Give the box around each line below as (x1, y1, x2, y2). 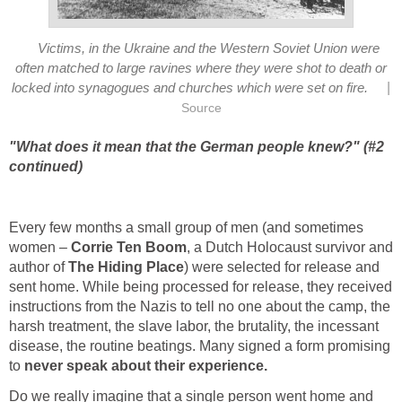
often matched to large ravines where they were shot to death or (15, 61, 387, 76)
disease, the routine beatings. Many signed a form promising (9, 337, 390, 354)
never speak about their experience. (24, 357, 267, 373)
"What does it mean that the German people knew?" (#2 (9, 138, 384, 154)
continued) (9, 158, 83, 174)
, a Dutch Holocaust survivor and (187, 239, 393, 255)
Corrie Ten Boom (71, 239, 187, 255)
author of (9, 258, 68, 275)
